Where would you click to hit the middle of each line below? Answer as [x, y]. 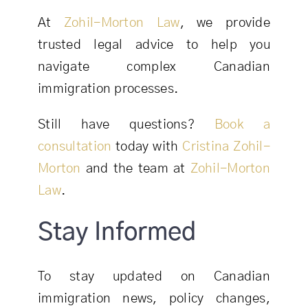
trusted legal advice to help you [154, 45]
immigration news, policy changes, [154, 299]
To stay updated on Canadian [154, 277]
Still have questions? [126, 125]
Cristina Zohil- [227, 147]
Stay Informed [117, 233]
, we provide [225, 23]
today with [147, 147]
